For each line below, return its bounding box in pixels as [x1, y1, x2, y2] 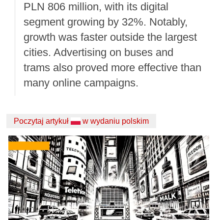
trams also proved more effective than [24, 61, 202, 74]
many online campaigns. [24, 76, 139, 89]
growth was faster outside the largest [24, 30, 197, 43]
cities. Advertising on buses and [24, 46, 174, 58]
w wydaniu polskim [81, 117, 149, 126]
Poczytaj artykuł [14, 117, 71, 126]
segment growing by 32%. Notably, [24, 15, 188, 28]
